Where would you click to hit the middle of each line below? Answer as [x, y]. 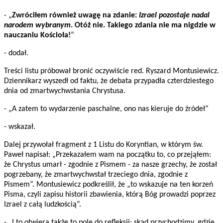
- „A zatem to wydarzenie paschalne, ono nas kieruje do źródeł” [106, 109]
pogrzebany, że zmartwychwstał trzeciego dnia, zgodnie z [96, 175]
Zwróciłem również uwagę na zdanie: [75, 16]
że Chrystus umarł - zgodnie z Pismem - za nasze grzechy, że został [111, 165]
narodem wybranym [37, 26]
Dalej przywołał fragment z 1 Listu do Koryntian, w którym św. [104, 145]
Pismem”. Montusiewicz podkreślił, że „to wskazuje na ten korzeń [109, 185]
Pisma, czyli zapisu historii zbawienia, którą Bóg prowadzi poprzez [110, 195]
